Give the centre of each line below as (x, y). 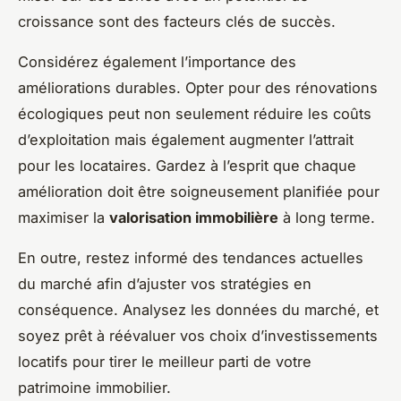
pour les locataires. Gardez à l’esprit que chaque (187, 166)
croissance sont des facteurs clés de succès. (177, 22)
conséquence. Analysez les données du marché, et (198, 310)
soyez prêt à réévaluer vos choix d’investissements (198, 336)
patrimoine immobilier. (94, 388)
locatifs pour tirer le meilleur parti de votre (165, 362)
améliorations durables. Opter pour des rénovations (198, 88)
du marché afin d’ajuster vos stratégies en (165, 284)
